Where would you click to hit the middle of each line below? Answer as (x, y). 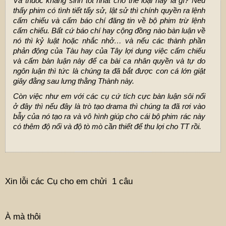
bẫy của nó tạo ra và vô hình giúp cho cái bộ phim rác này (109, 116)
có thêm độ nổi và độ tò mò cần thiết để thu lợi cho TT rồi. (107, 126)
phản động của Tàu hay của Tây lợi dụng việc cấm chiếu (109, 50)
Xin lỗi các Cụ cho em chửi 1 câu (69, 181)
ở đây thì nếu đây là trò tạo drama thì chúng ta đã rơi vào (109, 106)
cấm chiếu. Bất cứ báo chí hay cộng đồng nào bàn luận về (109, 30)
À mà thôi (23, 216)
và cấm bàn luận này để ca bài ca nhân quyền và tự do (109, 61)
